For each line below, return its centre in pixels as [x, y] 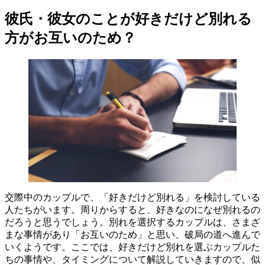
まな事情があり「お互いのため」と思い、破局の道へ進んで [132, 235]
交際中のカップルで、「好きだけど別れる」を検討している [132, 198]
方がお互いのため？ [70, 38]
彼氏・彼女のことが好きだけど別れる [128, 19]
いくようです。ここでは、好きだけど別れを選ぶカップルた [132, 247]
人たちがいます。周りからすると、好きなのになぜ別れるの [132, 210]
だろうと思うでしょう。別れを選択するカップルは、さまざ [132, 222]
